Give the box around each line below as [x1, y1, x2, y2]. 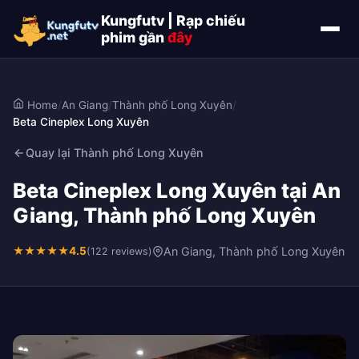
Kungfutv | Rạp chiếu [101, 12, 245, 29]
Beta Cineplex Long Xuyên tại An [13, 178, 341, 203]
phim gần [101, 29, 167, 46]
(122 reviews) [87, 245, 152, 257]
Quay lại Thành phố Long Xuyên [26, 146, 204, 159]
